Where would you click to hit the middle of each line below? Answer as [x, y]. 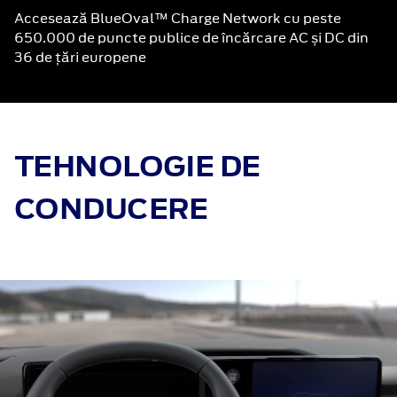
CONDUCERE [111, 209]
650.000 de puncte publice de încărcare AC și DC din [191, 38]
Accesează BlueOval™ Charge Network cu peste [178, 19]
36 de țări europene [80, 58]
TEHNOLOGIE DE [137, 167]
